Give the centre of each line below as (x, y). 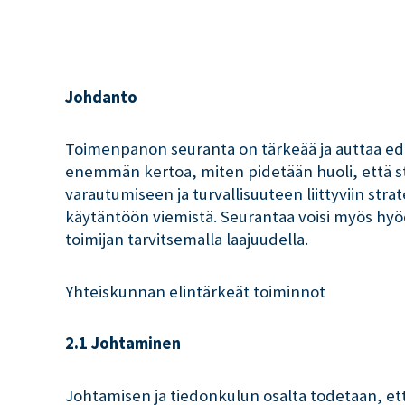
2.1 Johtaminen (123, 344)
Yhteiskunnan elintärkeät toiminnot (195, 291)
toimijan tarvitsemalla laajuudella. (187, 240)
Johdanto (101, 97)
